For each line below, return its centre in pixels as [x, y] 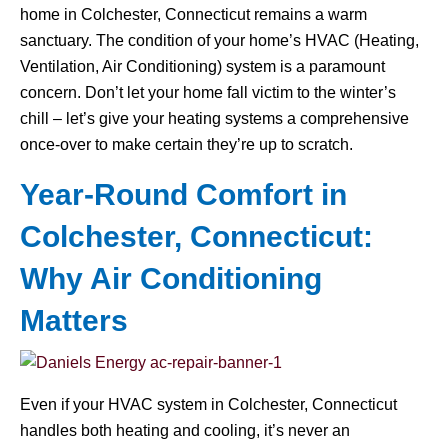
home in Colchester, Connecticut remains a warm [193, 14]
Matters [74, 320]
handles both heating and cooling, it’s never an [185, 430]
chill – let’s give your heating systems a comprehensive [214, 118]
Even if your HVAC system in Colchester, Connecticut [208, 404]
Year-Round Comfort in [183, 194]
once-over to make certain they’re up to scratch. [186, 144]
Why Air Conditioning [171, 278]
